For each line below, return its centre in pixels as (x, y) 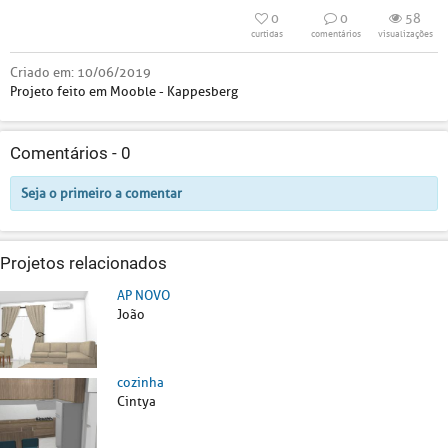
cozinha (140, 382)
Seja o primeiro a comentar (101, 193)
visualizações (405, 34)
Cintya (136, 401)
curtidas (267, 34)
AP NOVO (143, 295)
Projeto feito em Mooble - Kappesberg (124, 91)
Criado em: (43, 72)
